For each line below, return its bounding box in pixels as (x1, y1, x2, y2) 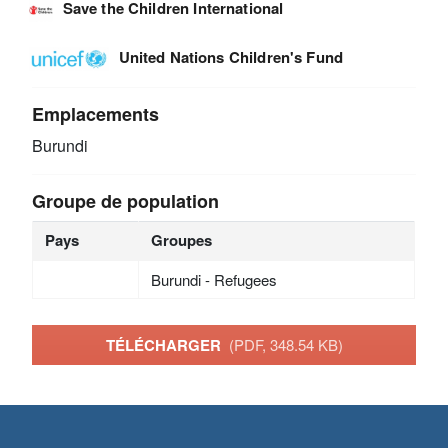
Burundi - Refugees (150, 269, 277, 291)
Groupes (150, 229, 212, 252)
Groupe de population (32, 188, 220, 215)
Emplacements (32, 101, 160, 128)
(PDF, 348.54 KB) (228, 333, 343, 355)
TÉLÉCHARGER (105, 333, 229, 356)
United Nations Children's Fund (118, 46, 344, 69)
